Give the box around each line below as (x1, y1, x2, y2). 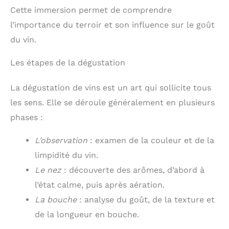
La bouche (35, 194, 77, 204)
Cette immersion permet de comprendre (10, 5, 172, 15)
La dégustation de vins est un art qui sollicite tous (10, 82, 211, 93)
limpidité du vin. (35, 150, 98, 160)
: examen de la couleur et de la (87, 135, 214, 145)
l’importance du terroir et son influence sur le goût (10, 19, 215, 30)
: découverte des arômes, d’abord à (61, 165, 204, 175)
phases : (10, 112, 43, 122)
